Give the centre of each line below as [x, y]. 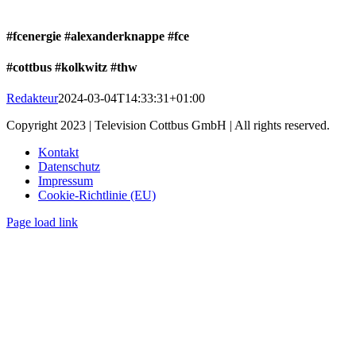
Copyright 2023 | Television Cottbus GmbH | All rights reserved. [168, 126]
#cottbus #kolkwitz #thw [72, 67]
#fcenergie [34, 36]
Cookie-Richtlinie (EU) [97, 195]
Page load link [42, 222]
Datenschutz [69, 167]
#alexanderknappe [114, 36]
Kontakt [58, 153]
